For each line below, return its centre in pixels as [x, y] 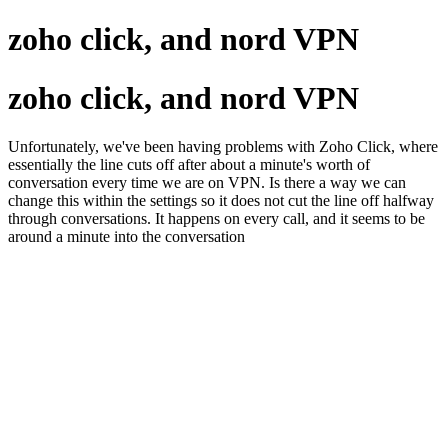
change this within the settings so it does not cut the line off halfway [221, 201]
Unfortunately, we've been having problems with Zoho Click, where [223, 147]
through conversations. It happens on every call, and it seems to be [216, 219]
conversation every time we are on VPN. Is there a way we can [207, 183]
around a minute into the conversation [126, 237]
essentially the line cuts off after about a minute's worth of [189, 165]
